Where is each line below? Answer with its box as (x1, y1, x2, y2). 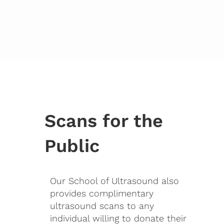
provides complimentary (49, 188, 153, 199)
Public (44, 134, 99, 156)
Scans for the (44, 109, 163, 131)
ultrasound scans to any (49, 200, 154, 211)
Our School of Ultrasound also (49, 175, 179, 186)
